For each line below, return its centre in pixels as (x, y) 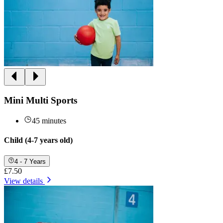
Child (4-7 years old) (38, 140)
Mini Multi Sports (41, 100)
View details (23, 181)
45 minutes (49, 120)
